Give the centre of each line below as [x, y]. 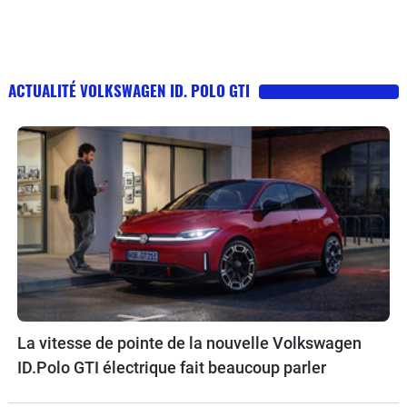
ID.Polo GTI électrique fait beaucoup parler [172, 367]
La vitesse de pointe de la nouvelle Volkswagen [189, 342]
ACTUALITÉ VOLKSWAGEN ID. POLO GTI [129, 91]
